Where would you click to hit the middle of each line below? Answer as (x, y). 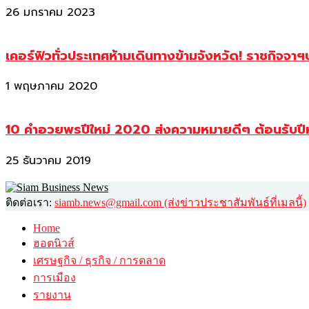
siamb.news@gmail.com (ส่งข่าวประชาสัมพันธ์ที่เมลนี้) (180, 202)
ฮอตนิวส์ (54, 243)
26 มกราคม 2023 (50, 12)
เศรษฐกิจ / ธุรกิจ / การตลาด (99, 260)
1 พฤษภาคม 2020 (51, 87)
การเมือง (54, 277)
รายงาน (52, 295)
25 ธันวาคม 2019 (48, 160)
